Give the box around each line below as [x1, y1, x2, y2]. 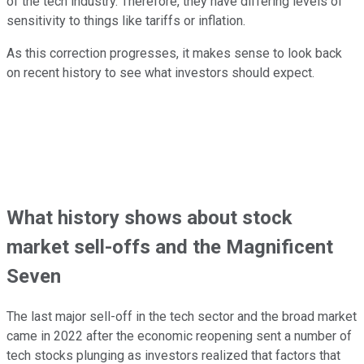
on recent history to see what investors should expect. [6, 65, 314, 81]
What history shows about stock [6, 206, 292, 230]
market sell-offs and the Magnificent [6, 236, 333, 259]
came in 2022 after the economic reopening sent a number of [6, 328, 352, 344]
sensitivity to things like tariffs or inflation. [6, 13, 245, 29]
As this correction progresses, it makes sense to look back [6, 45, 342, 62]
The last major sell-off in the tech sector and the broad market [6, 309, 357, 325]
